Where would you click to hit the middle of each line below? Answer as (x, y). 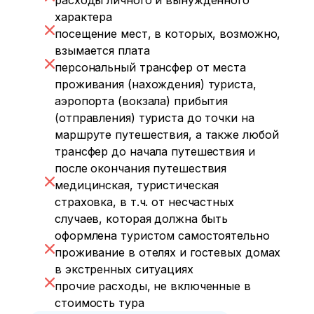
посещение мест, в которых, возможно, (168, 34)
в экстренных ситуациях (124, 269)
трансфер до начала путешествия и (155, 151)
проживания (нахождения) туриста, (156, 84)
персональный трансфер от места (150, 67)
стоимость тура (100, 303)
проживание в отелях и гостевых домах (168, 252)
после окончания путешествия (141, 168)
